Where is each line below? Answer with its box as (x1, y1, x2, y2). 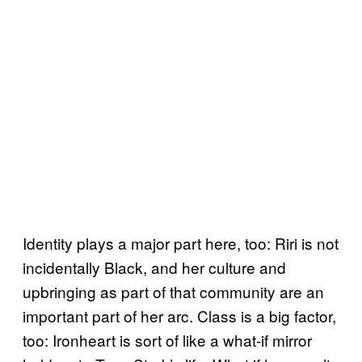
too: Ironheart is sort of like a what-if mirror (23, 329, 312, 351)
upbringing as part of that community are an (23, 280, 324, 303)
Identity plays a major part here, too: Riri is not (23, 232, 339, 255)
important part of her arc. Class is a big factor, (23, 305, 336, 327)
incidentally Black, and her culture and (23, 256, 286, 279)
